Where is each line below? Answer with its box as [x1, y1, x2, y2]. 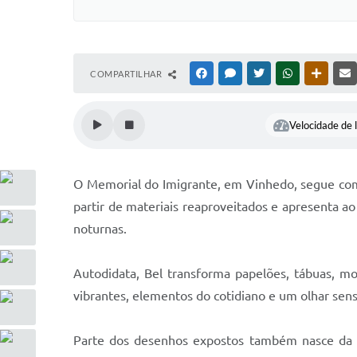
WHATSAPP [296, 69, 342, 78]
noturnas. [73, 222, 130, 236]
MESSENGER [238, 69, 288, 78]
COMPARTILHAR [90, 69, 164, 79]
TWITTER [267, 69, 304, 78]
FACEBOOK [210, 69, 256, 78]
